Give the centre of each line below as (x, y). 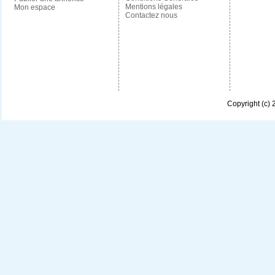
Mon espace (34, 7)
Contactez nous (151, 15)
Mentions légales (153, 7)
